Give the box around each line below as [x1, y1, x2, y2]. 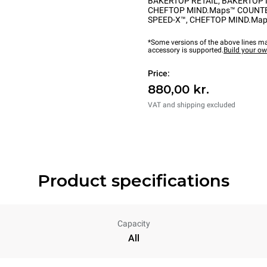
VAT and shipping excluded [148, 101, 235, 109]
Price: [148, 69, 170, 78]
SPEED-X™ [148, 15, 186, 24]
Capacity [117, 219, 150, 228]
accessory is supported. [148, 46, 223, 54]
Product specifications [38, 170, 229, 191]
